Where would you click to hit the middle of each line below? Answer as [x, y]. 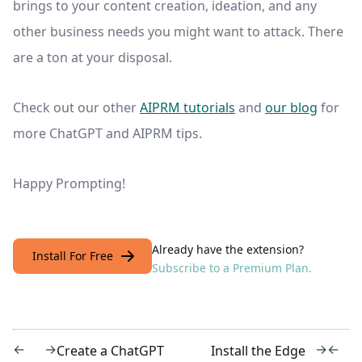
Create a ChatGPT [110, 350]
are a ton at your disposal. [93, 58]
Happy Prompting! [69, 184]
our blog [291, 108]
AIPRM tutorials [187, 108]
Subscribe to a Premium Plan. [232, 268]
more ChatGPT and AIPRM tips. [107, 134]
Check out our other [76, 108]
